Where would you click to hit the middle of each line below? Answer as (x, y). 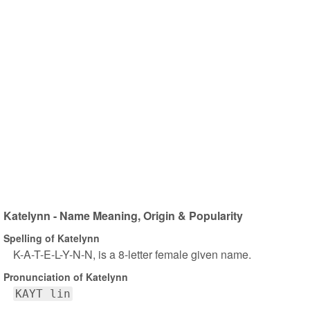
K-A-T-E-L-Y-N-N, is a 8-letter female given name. (132, 254)
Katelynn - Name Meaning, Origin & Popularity (123, 216)
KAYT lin (43, 294)
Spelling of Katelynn (52, 238)
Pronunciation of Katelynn (66, 276)
